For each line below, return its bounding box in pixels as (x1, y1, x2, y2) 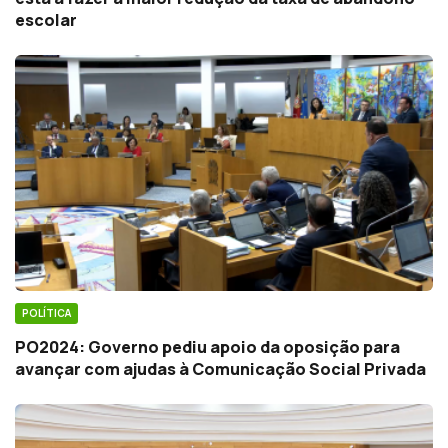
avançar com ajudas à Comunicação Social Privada (15, 357, 426, 380)
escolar (15, 9, 77, 32)
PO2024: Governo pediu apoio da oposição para (15, 335, 400, 358)
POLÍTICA (22, 305, 71, 320)
